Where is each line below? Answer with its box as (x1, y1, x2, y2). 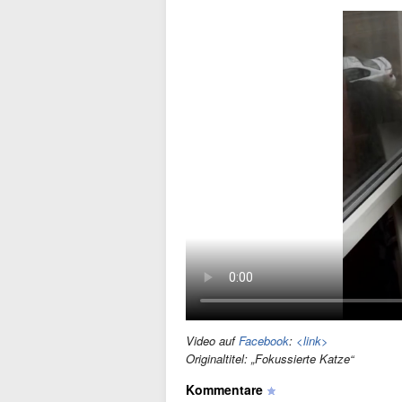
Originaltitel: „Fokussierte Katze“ (186, 350, 354, 367)
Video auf (186, 332, 239, 349)
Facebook (239, 332, 289, 349)
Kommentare (186, 380, 263, 398)
